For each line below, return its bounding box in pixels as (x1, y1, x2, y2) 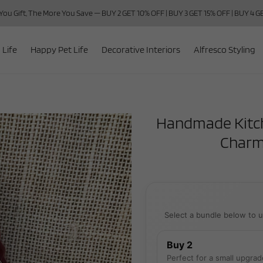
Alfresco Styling (194, 44, 255, 55)
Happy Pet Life (31, 44, 88, 55)
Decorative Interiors (102, 44, 180, 55)
